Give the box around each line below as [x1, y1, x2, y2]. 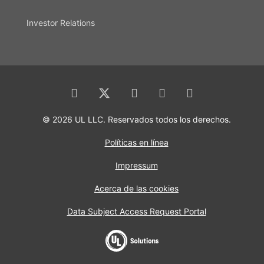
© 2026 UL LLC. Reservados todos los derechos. [42, 114, 231, 125]
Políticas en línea [104, 137, 169, 148]
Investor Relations [27, 18, 95, 28]
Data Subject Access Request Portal [67, 206, 206, 217]
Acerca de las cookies [94, 183, 179, 194]
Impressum [115, 160, 158, 171]
